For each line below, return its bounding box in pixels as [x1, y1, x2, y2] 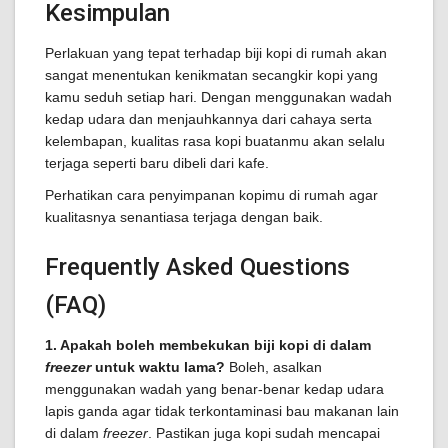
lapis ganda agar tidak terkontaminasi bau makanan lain [45, 403, 399, 419]
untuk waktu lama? [91, 359, 225, 375]
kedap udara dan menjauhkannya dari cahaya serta [45, 111, 372, 127]
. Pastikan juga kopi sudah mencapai [148, 425, 380, 441]
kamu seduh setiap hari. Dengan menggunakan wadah [45, 89, 392, 105]
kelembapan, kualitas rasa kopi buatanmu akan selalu [45, 133, 385, 149]
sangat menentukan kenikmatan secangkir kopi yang [45, 67, 378, 83]
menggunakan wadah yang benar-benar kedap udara [45, 381, 384, 397]
